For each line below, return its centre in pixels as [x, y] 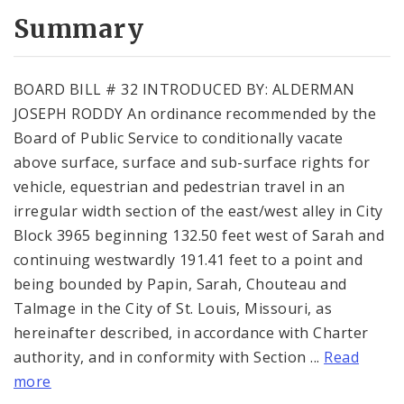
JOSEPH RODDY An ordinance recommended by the [195, 113]
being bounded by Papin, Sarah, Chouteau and [180, 284]
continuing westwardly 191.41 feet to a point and [188, 259]
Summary [79, 28]
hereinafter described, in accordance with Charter [191, 332]
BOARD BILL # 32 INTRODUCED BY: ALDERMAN [184, 89]
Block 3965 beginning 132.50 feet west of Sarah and [199, 235]
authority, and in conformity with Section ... [169, 357]
